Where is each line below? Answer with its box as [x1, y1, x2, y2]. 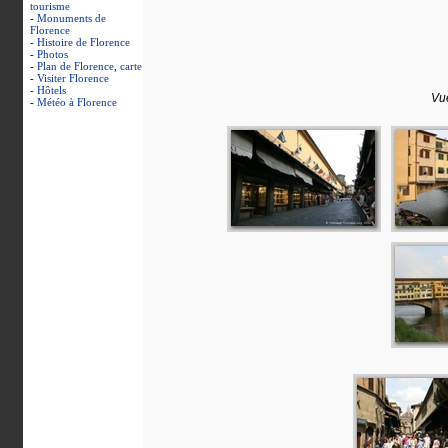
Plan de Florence [36, 60, 114, 72]
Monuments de [36, 12, 106, 24]
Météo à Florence [36, 96, 117, 108]
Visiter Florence [36, 72, 109, 84]
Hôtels [36, 84, 66, 96]
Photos [36, 48, 68, 60]
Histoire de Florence [36, 36, 130, 48]
